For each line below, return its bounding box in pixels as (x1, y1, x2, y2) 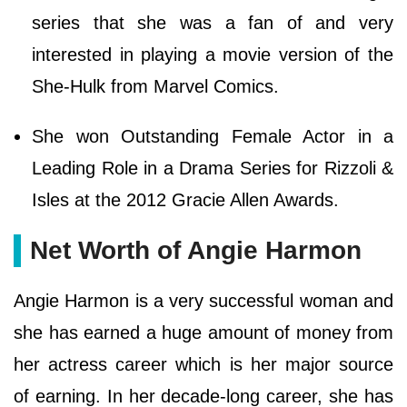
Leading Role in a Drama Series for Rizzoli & (32, 158, 393, 179)
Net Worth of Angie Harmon (30, 236, 362, 265)
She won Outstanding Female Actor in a (32, 126, 393, 147)
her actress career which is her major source (14, 354, 393, 375)
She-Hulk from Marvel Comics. (32, 76, 279, 97)
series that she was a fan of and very (32, 13, 393, 34)
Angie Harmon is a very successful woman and (14, 291, 393, 312)
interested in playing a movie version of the (32, 45, 393, 65)
